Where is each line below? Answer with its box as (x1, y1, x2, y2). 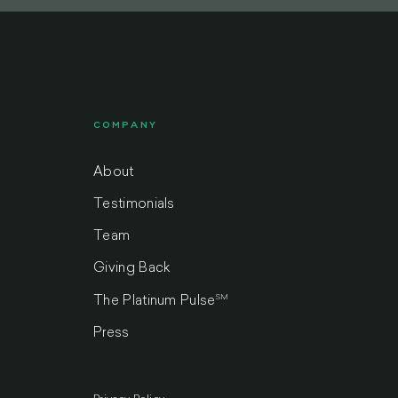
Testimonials (93, 198, 175, 211)
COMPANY (93, 120, 158, 131)
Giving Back (93, 262, 171, 275)
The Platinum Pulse (93, 295, 216, 308)
